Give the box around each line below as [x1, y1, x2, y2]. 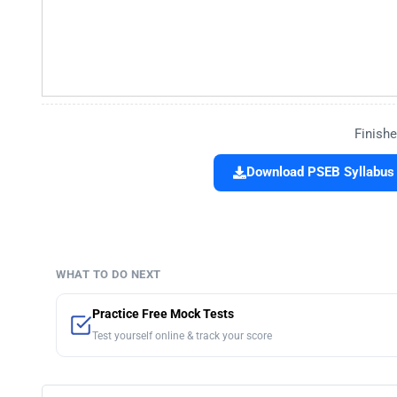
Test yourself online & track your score [92, 330, 272, 343]
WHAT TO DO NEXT [56, 268, 161, 282]
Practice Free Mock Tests [92, 307, 234, 323]
